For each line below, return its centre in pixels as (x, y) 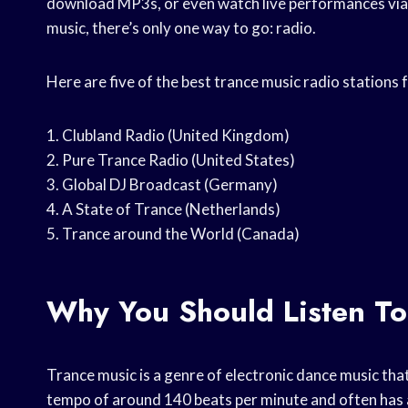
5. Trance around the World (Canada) (173, 234)
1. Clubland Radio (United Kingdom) (168, 136)
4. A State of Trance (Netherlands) (163, 209)
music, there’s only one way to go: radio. (181, 28)
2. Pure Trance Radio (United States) (171, 160)
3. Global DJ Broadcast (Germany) (162, 185)
